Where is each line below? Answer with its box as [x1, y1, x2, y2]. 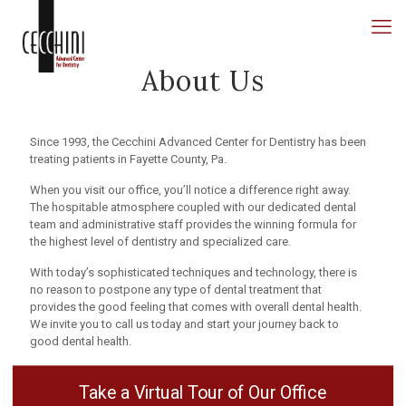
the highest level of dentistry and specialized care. [30, 235, 291, 248]
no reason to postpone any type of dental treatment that [30, 283, 322, 296]
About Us [141, 63, 265, 98]
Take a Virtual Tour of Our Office [79, 381, 327, 403]
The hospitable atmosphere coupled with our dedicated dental [30, 200, 356, 214]
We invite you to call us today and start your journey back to [30, 317, 339, 331]
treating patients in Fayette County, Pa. [30, 152, 227, 166]
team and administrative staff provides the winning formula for [30, 217, 356, 231]
